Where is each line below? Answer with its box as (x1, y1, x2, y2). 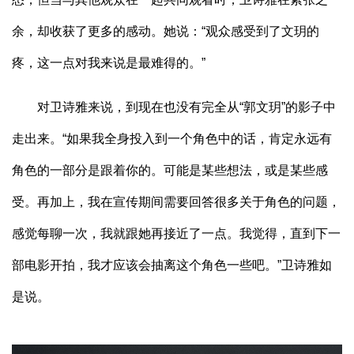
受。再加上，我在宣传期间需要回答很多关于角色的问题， (12, 195, 341, 209)
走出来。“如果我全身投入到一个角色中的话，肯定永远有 (12, 132, 332, 146)
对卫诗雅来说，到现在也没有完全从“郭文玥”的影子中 (12, 100, 336, 115)
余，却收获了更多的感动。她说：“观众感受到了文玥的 (12, 24, 319, 39)
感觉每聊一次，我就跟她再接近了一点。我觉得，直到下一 (12, 227, 341, 241)
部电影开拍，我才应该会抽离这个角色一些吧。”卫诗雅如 (12, 258, 332, 273)
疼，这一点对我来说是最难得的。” (12, 56, 205, 70)
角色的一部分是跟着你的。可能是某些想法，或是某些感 (12, 164, 328, 178)
